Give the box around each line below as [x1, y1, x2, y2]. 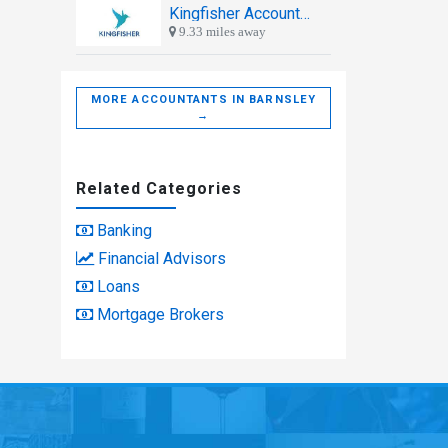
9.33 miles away [176, 24, 266, 38]
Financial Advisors [98, 248, 226, 268]
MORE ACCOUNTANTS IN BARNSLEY [90, 92, 317, 106]
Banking [97, 220, 152, 240]
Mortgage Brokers [97, 304, 224, 324]
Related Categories [76, 178, 242, 198]
